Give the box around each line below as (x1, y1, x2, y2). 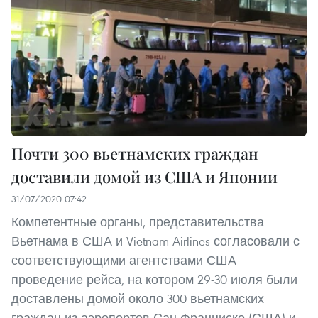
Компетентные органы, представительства (11, 214, 264, 231)
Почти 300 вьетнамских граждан (11, 143, 258, 165)
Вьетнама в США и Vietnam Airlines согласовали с (11, 233, 300, 250)
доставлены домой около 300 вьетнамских (11, 290, 264, 307)
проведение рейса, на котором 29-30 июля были (11, 271, 297, 288)
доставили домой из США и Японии (11, 166, 278, 188)
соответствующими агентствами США (11, 252, 236, 269)
